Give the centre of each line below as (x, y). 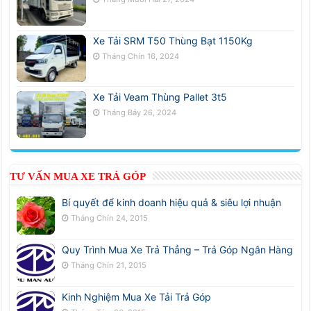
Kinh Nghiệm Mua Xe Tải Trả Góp (137, 296)
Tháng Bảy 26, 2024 (140, 112)
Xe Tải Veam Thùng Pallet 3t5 (160, 96)
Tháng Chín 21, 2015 (109, 265)
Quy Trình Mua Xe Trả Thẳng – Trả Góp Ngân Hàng (178, 249)
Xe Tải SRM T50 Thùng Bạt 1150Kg (173, 40)
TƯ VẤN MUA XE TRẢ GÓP (78, 176)
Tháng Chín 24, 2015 (110, 218)
